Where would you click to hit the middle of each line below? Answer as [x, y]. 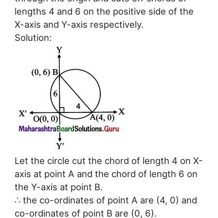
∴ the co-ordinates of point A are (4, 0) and [106, 200]
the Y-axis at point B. [59, 187]
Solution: [33, 37]
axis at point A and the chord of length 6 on [106, 173]
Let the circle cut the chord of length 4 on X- [109, 160]
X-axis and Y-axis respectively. [79, 24]
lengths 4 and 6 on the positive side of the [104, 11]
